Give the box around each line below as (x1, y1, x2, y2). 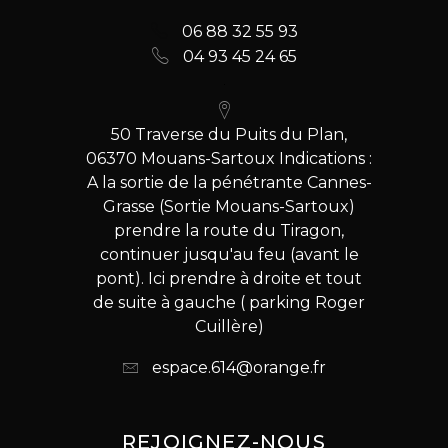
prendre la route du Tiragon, (114, 221, 344, 241)
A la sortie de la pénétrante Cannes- (86, 173, 372, 193)
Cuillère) (194, 317, 264, 337)
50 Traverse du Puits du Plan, (111, 125, 347, 145)
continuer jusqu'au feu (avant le (99, 245, 359, 265)
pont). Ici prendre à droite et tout (96, 269, 362, 289)
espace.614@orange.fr (151, 357, 326, 377)
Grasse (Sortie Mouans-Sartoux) (103, 197, 355, 217)
